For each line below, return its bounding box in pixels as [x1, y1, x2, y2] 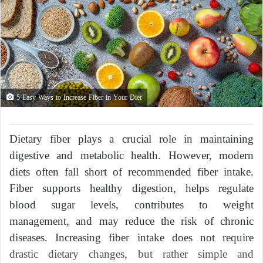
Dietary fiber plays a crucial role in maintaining [9, 128, 254, 149]
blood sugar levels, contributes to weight [9, 194, 254, 215]
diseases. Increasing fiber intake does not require [9, 227, 254, 248]
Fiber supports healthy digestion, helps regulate [9, 177, 254, 198]
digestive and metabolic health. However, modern [9, 144, 254, 166]
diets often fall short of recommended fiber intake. [9, 161, 254, 182]
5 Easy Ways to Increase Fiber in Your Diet [14, 90, 141, 104]
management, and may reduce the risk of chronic [9, 210, 254, 231]
